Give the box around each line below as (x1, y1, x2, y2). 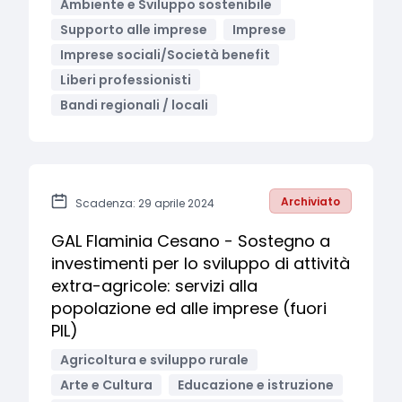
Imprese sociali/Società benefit (60, 46, 270, 64)
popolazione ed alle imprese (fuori (51, 297, 327, 319)
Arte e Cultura (60, 376, 153, 394)
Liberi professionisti (60, 71, 191, 89)
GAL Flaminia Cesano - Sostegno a (51, 230, 330, 252)
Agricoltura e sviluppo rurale (60, 351, 249, 369)
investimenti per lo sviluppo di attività (51, 252, 350, 275)
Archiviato (281, 194, 340, 209)
